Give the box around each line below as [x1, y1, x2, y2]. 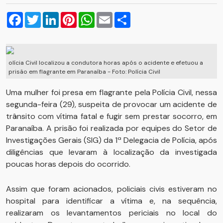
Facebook [23, 10, 59, 21]
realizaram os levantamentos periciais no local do [6, 208, 217, 218]
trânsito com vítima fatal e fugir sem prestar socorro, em [6, 111, 217, 121]
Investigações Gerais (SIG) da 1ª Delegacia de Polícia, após [6, 135, 217, 145]
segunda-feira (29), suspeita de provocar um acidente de [6, 99, 217, 110]
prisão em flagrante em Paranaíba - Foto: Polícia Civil [8, 68, 160, 76]
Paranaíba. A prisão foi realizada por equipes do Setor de [6, 123, 217, 133]
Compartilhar [130, 10, 178, 21]
